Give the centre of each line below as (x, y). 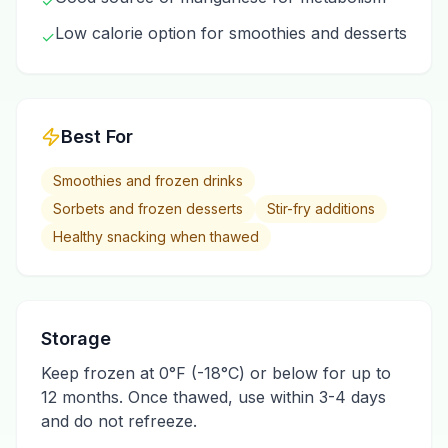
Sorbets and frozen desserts (148, 208)
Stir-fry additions (321, 208)
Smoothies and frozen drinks (148, 180)
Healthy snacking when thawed (156, 236)
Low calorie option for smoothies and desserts (231, 33)
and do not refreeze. (119, 421)
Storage (76, 338)
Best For (97, 136)
